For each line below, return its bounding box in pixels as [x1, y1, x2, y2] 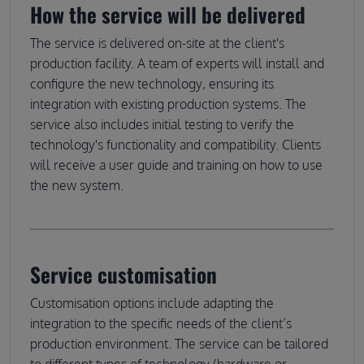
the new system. [30, 176, 123, 193]
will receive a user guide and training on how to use [30, 156, 323, 173]
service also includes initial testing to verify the [30, 115, 294, 132]
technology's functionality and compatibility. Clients [30, 136, 321, 153]
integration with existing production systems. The [30, 95, 306, 112]
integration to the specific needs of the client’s [30, 314, 292, 331]
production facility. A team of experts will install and [30, 54, 324, 71]
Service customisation [30, 258, 217, 289]
